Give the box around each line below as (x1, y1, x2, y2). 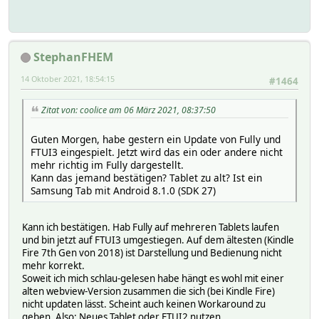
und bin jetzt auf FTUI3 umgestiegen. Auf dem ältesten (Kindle (22, 233, 294, 246)
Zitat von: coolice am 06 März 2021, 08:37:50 (41, 103, 216, 116)
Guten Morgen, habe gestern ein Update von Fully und (31, 132, 281, 146)
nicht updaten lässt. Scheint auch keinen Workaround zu (22, 297, 266, 310)
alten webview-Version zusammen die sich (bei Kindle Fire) (22, 284, 275, 298)
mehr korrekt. (22, 258, 85, 272)
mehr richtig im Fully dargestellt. (31, 157, 184, 172)
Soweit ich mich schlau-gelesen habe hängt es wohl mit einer (22, 271, 284, 285)
